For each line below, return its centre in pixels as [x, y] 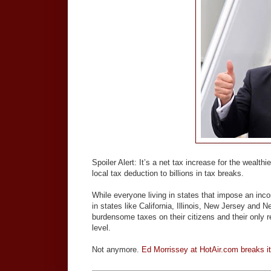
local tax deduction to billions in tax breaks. [168, 174]
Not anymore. [117, 250]
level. [101, 228]
